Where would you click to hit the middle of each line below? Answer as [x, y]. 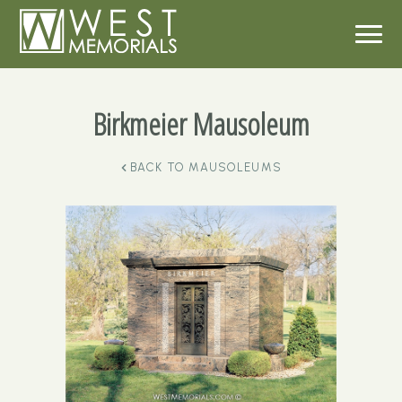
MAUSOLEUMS [236, 167]
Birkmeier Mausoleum [201, 124]
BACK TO [157, 167]
